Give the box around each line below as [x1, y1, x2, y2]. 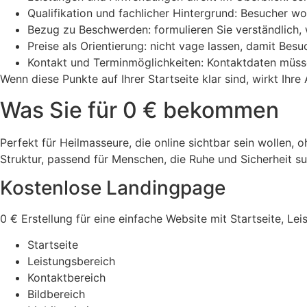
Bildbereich [27, 287, 85, 302]
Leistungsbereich [27, 254, 115, 269]
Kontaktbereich [27, 271, 106, 285]
